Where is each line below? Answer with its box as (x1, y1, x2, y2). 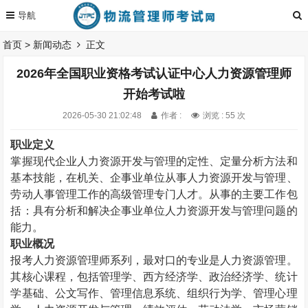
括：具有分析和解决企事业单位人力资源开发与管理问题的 (10, 205, 298, 217)
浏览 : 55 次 (202, 111, 245, 120)
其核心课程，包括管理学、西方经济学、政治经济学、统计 (10, 271, 298, 283)
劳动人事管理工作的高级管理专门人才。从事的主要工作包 (10, 188, 298, 200)
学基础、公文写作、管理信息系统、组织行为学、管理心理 (10, 287, 298, 299)
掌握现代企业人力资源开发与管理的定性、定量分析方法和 (10, 155, 298, 167)
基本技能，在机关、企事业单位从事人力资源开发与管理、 (10, 172, 298, 184)
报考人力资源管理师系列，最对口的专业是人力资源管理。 (10, 254, 298, 266)
